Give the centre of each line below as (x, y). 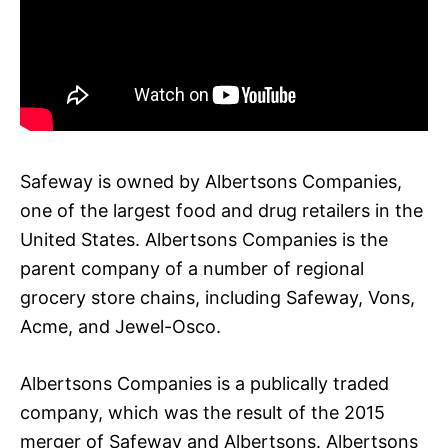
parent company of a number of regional (192, 268)
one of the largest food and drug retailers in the (221, 210)
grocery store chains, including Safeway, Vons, (217, 297)
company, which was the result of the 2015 (202, 412)
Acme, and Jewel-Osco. (120, 326)
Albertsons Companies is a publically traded (204, 383)
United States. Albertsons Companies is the (204, 239)
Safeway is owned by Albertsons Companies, (211, 181)
